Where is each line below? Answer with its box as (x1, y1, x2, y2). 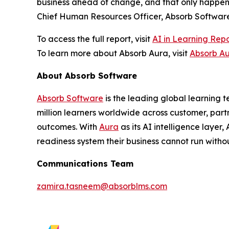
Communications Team (37, 158, 133, 169)
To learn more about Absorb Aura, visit (37, 48, 190, 58)
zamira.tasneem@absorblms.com (37, 181, 167, 191)
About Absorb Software (37, 71, 137, 81)
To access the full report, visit (37, 34, 152, 44)
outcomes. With (37, 122, 99, 132)
